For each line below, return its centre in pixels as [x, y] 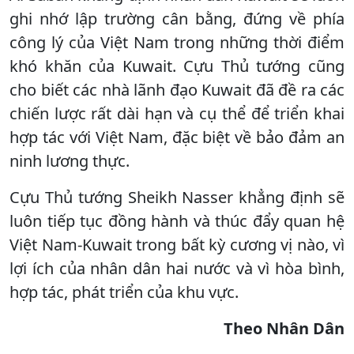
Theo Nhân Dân [284, 328]
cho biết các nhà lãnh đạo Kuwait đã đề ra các [177, 89]
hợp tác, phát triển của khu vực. [124, 292]
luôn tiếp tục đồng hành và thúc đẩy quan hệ [177, 220]
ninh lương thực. [70, 160]
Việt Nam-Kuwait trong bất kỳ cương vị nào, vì [177, 244]
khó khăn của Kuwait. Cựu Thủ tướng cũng [177, 66]
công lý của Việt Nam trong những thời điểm [177, 42]
